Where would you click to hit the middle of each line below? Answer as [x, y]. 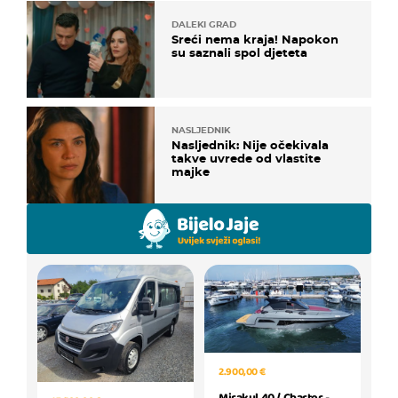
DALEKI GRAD [204, 24]
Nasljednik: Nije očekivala [250, 144]
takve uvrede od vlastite [246, 158]
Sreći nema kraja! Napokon [255, 39]
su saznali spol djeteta [239, 52]
